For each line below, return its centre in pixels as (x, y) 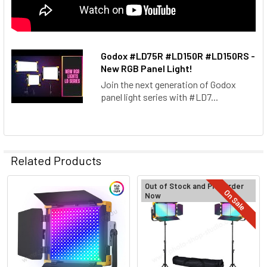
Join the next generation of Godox (168, 84)
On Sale (235, 200)
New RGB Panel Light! (147, 68)
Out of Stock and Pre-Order (194, 186)
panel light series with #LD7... (159, 97)
